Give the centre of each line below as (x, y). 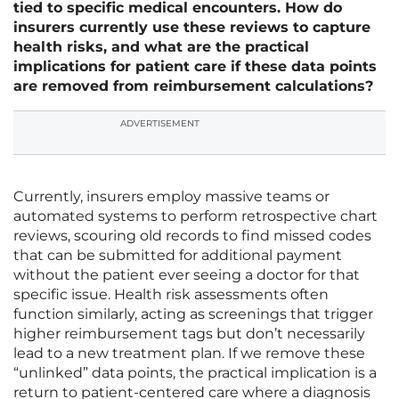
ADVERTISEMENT (160, 124)
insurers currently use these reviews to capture (192, 28)
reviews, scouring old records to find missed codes (192, 236)
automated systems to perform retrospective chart (195, 216)
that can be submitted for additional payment (178, 256)
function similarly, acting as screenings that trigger (193, 314)
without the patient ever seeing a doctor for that (187, 275)
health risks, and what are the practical (161, 47)
